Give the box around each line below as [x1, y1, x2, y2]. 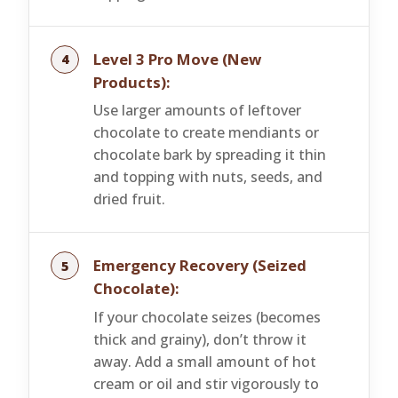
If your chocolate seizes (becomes [93, 306, 321, 327]
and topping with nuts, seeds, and [93, 167, 322, 187]
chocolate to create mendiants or [93, 123, 319, 143]
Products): [93, 71, 171, 92]
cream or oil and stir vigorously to [93, 373, 319, 394]
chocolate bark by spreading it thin [93, 145, 326, 165]
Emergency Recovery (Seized [93, 255, 306, 276]
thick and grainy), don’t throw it [93, 329, 306, 349]
